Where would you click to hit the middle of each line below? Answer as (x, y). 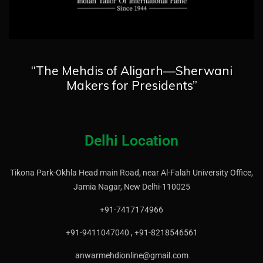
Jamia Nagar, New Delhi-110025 (131, 187)
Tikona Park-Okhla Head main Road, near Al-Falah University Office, (131, 173)
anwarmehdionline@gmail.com (131, 256)
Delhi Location (131, 141)
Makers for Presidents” (131, 85)
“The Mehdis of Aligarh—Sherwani (131, 71)
